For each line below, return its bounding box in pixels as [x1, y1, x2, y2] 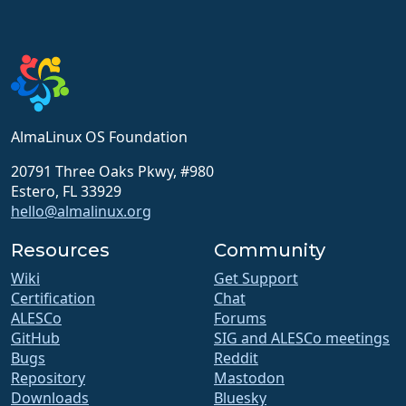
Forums [214, 308, 266, 329]
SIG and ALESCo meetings [214, 328, 390, 349]
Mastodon [214, 368, 285, 389]
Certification [11, 288, 95, 309]
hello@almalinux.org [11, 201, 151, 222]
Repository [11, 368, 85, 389]
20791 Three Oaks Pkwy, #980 [11, 161, 214, 182]
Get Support [214, 268, 298, 289]
